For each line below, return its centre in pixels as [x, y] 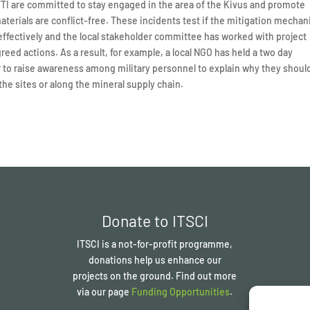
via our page [104, 291]
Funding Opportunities [181, 291]
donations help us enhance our [155, 259]
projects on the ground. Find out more [155, 275]
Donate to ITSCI [155, 220]
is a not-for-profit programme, [167, 244]
